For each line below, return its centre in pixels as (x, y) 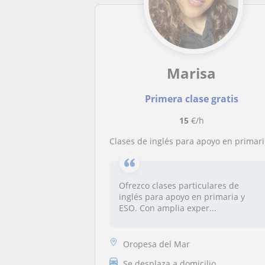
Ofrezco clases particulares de (179, 185)
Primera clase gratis (191, 99)
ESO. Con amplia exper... (168, 208)
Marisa (192, 73)
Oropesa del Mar (157, 244)
